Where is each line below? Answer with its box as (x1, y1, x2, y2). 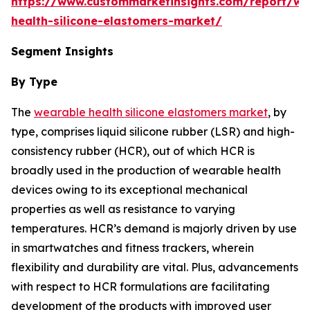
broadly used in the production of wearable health (11, 163, 281, 178)
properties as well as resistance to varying (11, 202, 235, 217)
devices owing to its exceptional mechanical (11, 183, 248, 197)
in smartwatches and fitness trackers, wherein (11, 241, 254, 255)
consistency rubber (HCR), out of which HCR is (11, 144, 255, 158)
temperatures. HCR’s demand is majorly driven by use (11, 221, 297, 236)
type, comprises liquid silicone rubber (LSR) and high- (11, 125, 295, 139)
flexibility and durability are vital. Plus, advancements (11, 260, 298, 275)
